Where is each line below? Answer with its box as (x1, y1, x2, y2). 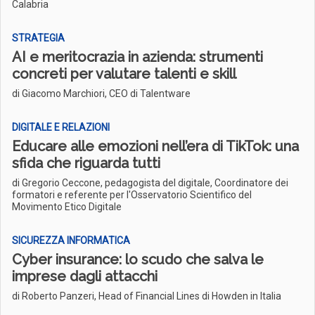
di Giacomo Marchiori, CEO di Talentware (12, 88, 191, 99)
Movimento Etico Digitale (12, 201, 122, 212)
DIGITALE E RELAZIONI (12, 122, 110, 133)
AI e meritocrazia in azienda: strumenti (12, 49, 263, 65)
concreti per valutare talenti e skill (12, 65, 236, 82)
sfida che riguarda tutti (12, 155, 160, 172)
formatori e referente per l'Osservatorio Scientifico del (12, 189, 252, 200)
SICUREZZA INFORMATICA (12, 235, 130, 246)
